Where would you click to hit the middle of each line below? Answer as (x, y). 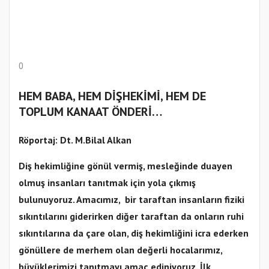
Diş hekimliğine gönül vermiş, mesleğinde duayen (125, 166)
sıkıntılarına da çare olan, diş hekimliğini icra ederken (134, 233)
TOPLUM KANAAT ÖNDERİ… (90, 112)
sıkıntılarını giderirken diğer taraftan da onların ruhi (131, 216)
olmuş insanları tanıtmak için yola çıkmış (107, 183)
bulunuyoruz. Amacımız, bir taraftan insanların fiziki (131, 200)
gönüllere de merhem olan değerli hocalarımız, (120, 250)
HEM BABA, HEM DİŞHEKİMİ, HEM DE (112, 96)
